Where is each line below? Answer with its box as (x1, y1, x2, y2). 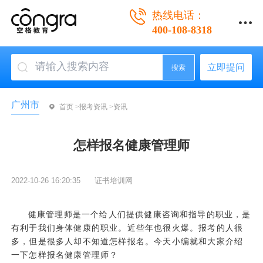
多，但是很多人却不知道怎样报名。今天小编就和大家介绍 (11, 237, 244, 247)
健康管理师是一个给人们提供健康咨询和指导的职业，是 (28, 210, 251, 220)
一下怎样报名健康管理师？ (11, 250, 119, 260)
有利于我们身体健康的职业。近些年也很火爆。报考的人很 (11, 223, 244, 233)
